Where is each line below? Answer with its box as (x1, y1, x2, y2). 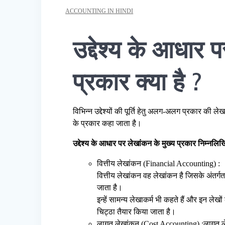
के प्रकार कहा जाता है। (73, 119, 142, 128)
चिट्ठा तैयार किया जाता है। (97, 207, 176, 216)
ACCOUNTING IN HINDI (65, 7, 134, 15)
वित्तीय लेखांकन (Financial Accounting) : (97, 159, 220, 168)
